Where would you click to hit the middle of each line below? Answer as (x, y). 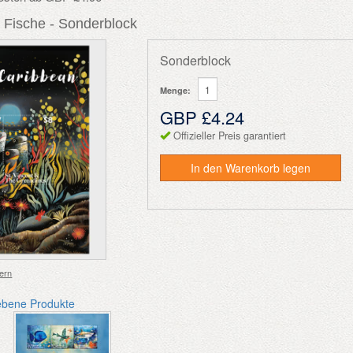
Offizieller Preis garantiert (230, 136)
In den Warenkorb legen (251, 168)
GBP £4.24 (203, 117)
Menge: (176, 90)
